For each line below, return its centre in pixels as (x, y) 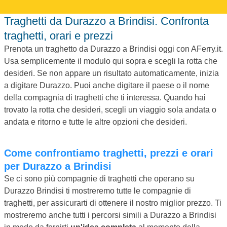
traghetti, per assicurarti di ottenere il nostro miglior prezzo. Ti (113, 203)
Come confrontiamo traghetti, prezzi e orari (8, 153)
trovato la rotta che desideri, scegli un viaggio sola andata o (110, 109)
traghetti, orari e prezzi (59, 35)
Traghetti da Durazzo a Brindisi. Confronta (7, 21)
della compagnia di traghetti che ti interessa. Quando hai (105, 97)
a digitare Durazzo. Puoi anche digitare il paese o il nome (107, 85)
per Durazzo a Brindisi (58, 166)
